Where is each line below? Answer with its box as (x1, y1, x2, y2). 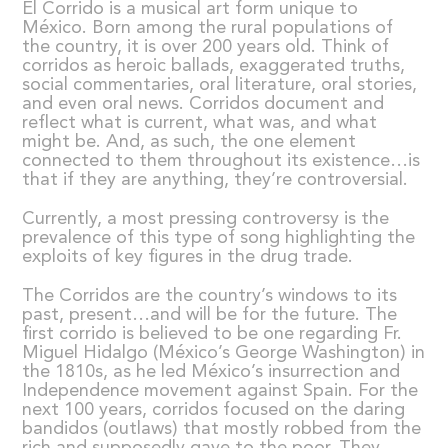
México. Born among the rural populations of (22, 18, 394, 37)
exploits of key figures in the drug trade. (22, 247, 354, 266)
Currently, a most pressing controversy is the (22, 209, 390, 228)
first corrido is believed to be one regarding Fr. (22, 324, 403, 343)
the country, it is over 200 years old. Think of (22, 37, 390, 56)
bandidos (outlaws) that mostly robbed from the (22, 419, 422, 438)
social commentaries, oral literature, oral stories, (22, 75, 418, 94)
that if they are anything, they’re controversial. (22, 170, 409, 189)
